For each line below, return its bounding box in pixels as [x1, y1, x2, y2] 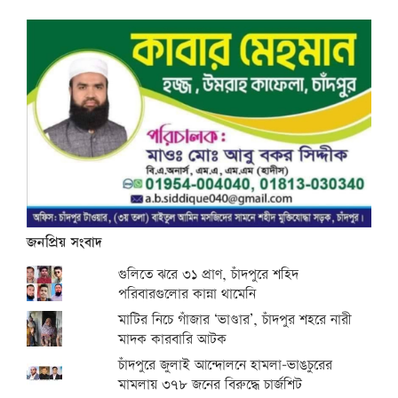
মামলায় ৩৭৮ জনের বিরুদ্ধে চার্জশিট [118, 374, 303, 395]
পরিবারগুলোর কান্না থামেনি [118, 283, 257, 305]
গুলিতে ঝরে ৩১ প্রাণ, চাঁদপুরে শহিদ [118, 264, 299, 285]
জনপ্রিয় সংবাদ [27, 232, 102, 253]
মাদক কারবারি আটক [118, 329, 227, 350]
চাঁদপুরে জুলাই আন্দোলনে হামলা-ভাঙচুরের [118, 354, 333, 376]
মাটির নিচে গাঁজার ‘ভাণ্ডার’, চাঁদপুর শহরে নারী [118, 309, 353, 330]
